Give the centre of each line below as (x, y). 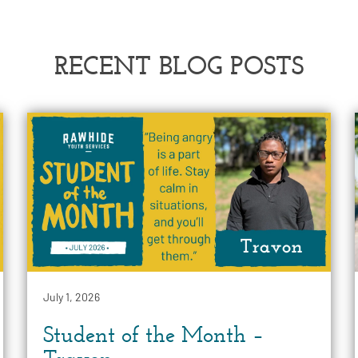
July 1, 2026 (72, 297)
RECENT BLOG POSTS (179, 66)
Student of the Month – (153, 334)
